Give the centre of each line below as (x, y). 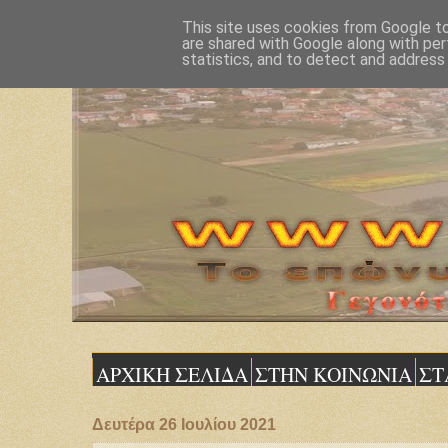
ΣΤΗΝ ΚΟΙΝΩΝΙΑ (333, 374)
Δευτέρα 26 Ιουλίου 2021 (184, 424)
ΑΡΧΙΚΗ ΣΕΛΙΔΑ (172, 374)
